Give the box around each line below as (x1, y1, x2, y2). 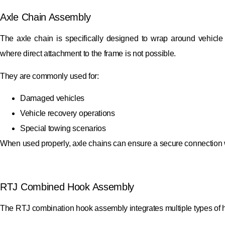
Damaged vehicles (20, 93, 85, 102)
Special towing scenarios (20, 124, 106, 133)
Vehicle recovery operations (20, 108, 115, 118)
